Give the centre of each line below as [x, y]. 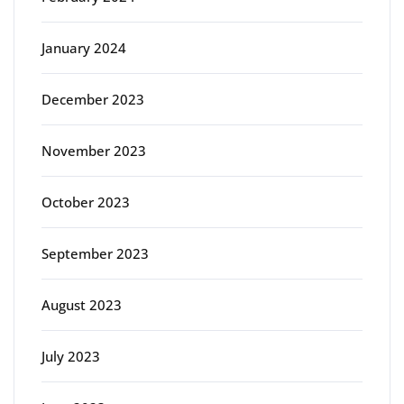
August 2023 [82, 305]
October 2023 [86, 202]
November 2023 [94, 151]
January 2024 [84, 48]
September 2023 [95, 254]
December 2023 [93, 100]
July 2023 [71, 357]
